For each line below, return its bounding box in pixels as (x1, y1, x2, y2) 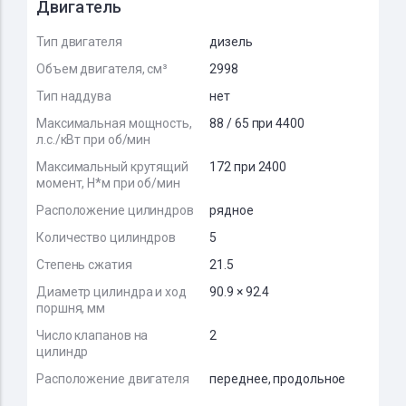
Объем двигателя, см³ (36, 62, 168, 76)
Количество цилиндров (36, 230, 176, 245)
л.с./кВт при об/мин (36, 132, 151, 147)
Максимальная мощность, (36, 116, 192, 130)
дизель (209, 34, 253, 49)
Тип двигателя (36, 34, 122, 49)
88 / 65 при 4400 (209, 116, 304, 130)
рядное (209, 203, 254, 217)
